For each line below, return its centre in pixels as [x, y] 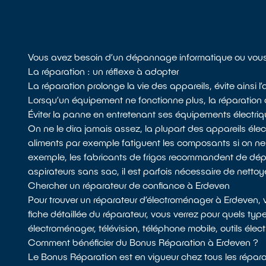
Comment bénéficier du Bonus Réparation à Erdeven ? [143, 242]
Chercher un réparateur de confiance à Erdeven [129, 185]
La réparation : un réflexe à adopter [104, 71]
